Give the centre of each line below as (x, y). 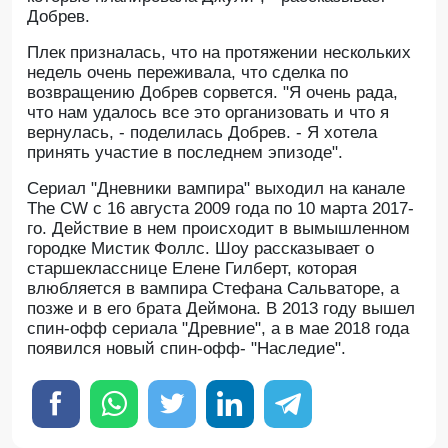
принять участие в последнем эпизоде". (185, 152)
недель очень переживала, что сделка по (187, 72)
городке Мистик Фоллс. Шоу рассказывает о (200, 248)
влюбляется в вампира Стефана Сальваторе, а (213, 288)
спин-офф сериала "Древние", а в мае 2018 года (218, 328)
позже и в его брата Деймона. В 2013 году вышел (221, 308)
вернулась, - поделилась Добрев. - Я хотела (202, 132)
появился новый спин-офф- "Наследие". (186, 348)
